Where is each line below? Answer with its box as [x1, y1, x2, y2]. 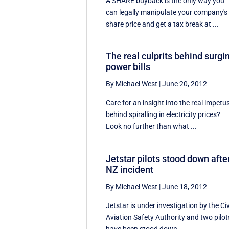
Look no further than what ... [106, 122, 197, 131]
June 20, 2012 [162, 80, 208, 88]
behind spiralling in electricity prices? [106, 110, 221, 119]
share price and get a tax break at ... [106, 19, 219, 28]
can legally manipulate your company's [106, 8, 228, 16]
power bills [106, 61, 151, 73]
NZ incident [106, 164, 154, 175]
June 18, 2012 [162, 182, 208, 191]
